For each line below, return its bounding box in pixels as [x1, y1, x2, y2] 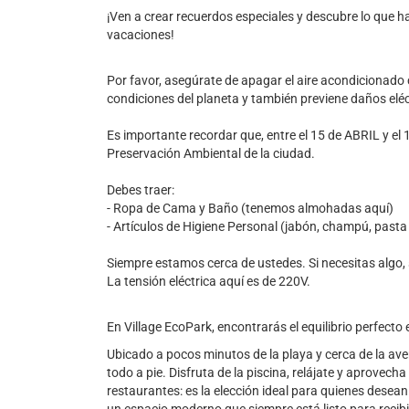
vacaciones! [107, 27, 174, 42]
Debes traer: [107, 183, 174, 197]
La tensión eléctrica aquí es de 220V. [107, 274, 310, 288]
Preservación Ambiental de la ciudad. [107, 146, 315, 161]
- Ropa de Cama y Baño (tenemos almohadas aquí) [107, 201, 393, 215]
